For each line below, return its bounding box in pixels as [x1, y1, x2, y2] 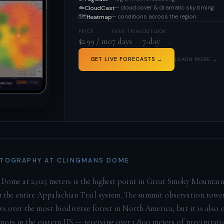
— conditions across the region [111, 12, 197, 20]
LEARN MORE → [174, 56, 218, 63]
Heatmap [86, 12, 112, 21]
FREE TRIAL [112, 28, 143, 35]
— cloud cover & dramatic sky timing [114, 3, 214, 11]
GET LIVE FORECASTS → [90, 55, 162, 62]
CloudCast [84, 3, 115, 12]
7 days [112, 36, 132, 47]
